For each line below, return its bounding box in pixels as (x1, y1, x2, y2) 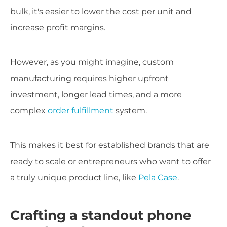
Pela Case (138, 173, 177, 183)
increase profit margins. (10, 23, 105, 33)
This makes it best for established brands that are (10, 140, 209, 150)
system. (113, 106, 147, 116)
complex (10, 106, 48, 116)
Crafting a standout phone (10, 207, 191, 223)
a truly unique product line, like (10, 173, 138, 183)
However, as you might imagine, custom (10, 57, 174, 67)
